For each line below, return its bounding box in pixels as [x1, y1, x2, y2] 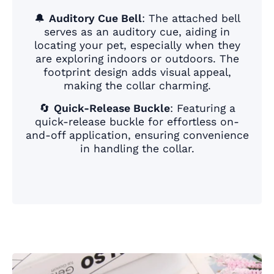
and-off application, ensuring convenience [25, 129, 249, 142]
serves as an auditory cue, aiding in [44, 26, 230, 39]
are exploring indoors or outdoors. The [35, 53, 239, 65]
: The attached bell [141, 12, 240, 25]
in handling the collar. [80, 143, 194, 155]
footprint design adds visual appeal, [43, 66, 231, 79]
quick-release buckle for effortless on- [35, 116, 239, 128]
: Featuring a [169, 102, 235, 115]
